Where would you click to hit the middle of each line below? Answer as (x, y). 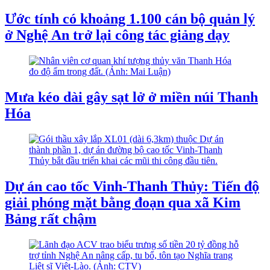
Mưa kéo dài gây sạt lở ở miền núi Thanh (131, 97)
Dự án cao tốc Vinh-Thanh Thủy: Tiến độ (132, 186)
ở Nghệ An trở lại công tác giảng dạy (117, 35)
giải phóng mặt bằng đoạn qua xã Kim (123, 202)
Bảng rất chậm (51, 219)
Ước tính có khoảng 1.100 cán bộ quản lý (130, 19)
